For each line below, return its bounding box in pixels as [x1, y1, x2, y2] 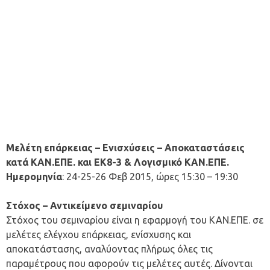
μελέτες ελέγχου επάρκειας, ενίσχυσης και [6, 229, 191, 240]
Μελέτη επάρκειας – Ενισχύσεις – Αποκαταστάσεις [6, 142, 245, 154]
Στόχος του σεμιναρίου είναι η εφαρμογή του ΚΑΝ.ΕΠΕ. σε [6, 215, 263, 226]
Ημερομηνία [6, 171, 62, 183]
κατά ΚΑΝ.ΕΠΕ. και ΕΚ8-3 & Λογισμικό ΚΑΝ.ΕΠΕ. [6, 157, 229, 168]
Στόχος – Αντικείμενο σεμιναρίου [6, 200, 163, 212]
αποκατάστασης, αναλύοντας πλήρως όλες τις [6, 243, 213, 255]
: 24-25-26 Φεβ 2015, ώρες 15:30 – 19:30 [62, 171, 238, 183]
